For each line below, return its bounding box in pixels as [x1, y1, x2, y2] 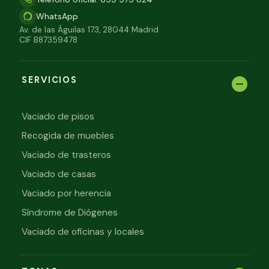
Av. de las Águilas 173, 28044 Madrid [19, 24, 159, 35]
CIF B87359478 [19, 34, 77, 45]
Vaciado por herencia [22, 187, 111, 199]
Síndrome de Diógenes [22, 206, 118, 219]
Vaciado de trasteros [22, 148, 111, 161]
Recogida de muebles [22, 129, 114, 142]
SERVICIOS [22, 74, 77, 85]
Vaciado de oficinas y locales [22, 225, 144, 238]
